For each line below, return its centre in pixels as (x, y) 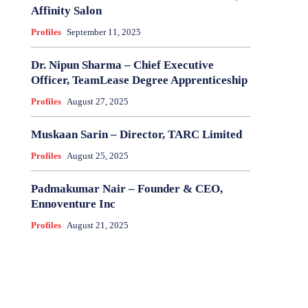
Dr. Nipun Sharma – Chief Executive (122, 65)
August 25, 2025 (97, 156)
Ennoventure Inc (73, 204)
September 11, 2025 (103, 32)
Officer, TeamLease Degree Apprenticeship (139, 80)
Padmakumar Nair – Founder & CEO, (126, 189)
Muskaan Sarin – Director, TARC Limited (136, 135)
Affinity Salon (66, 11)
